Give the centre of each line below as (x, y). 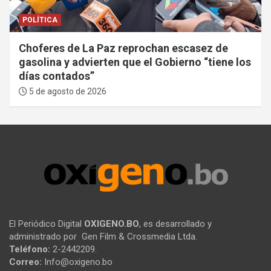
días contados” (57, 76)
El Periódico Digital (47, 224)
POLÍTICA (40, 20)
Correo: (25, 262)
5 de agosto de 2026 (67, 92)
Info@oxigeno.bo (77, 262)
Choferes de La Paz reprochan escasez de (123, 48)
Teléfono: (30, 250)
